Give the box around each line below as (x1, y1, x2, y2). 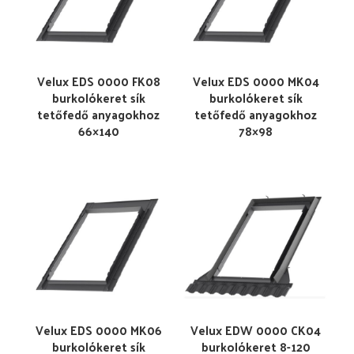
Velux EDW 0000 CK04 (190, 319, 321, 341)
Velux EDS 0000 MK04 (192, 70, 319, 92)
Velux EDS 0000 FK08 (36, 70, 160, 92)
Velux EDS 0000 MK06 (35, 319, 162, 341)
